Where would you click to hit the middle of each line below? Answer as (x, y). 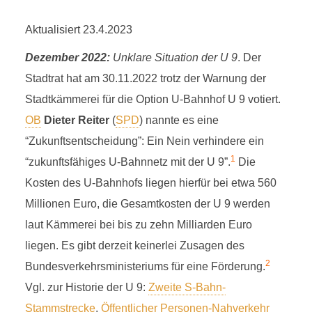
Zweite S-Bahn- (187, 287)
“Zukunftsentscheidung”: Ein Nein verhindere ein (144, 141)
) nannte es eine (179, 120)
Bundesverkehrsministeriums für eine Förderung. (145, 266)
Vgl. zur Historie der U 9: (86, 287)
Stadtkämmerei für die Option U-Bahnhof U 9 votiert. (153, 99)
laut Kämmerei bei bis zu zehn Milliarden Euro (138, 225)
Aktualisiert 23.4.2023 (78, 30)
